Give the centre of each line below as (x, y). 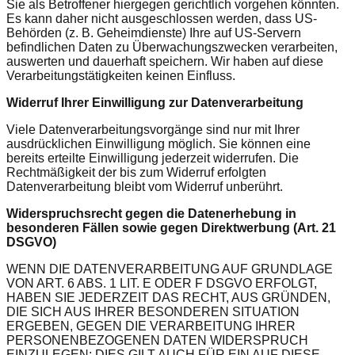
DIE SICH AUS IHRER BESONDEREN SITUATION (153, 311)
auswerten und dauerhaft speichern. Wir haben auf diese (165, 61)
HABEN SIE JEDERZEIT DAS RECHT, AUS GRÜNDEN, (168, 297)
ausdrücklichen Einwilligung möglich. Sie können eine (158, 143)
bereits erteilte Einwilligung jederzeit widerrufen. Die (153, 158)
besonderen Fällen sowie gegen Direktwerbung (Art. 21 (171, 227)
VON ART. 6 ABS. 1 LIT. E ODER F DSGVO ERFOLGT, (162, 283)
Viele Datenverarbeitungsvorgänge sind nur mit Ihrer (153, 129)
